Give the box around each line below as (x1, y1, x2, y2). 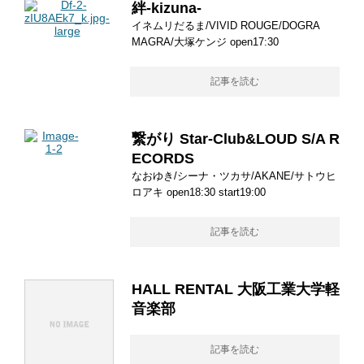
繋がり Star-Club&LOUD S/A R (132, 131, 340, 147)
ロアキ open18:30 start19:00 (132, 186, 266, 198)
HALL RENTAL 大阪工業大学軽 (132, 281, 340, 297)
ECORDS (132, 150, 194, 167)
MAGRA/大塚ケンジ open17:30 (132, 36, 279, 48)
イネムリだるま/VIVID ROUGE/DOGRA (132, 19, 319, 32)
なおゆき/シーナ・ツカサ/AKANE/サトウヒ (132, 170, 336, 182)
